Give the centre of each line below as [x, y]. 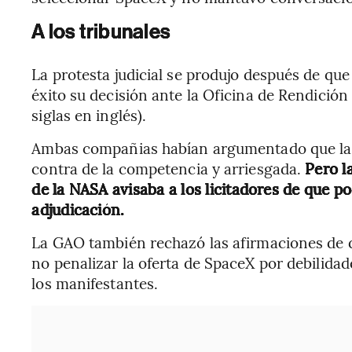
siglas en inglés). [89, 114]
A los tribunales [101, 31]
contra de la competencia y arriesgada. [169, 168]
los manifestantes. [95, 282]
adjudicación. [78, 209]
